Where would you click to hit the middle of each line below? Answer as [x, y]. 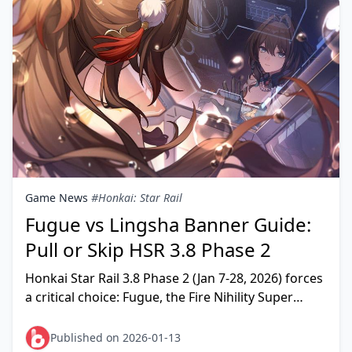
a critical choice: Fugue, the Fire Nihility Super [159, 297]
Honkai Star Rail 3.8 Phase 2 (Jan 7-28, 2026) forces [174, 278]
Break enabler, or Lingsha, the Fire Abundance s [166, 316]
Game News [57, 198]
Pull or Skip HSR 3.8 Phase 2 [148, 249]
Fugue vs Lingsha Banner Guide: [168, 224]
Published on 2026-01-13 [115, 337]
